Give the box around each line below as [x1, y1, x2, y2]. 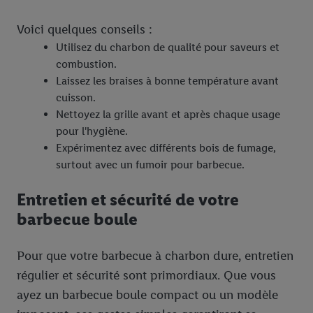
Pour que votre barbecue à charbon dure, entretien [17, 248, 293, 264]
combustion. [56, 57, 117, 71]
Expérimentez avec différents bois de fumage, [56, 141, 276, 155]
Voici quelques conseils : [17, 22, 152, 38]
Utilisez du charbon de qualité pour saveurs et [56, 41, 279, 54]
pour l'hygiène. [56, 124, 128, 138]
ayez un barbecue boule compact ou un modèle [17, 287, 278, 303]
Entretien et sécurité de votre [17, 189, 239, 210]
